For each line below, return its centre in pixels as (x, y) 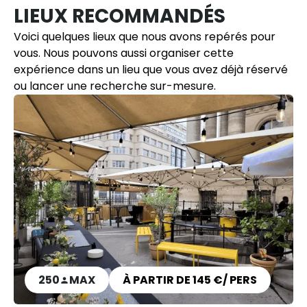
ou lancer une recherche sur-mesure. (115, 86)
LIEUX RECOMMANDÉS (120, 16)
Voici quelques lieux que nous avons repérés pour (145, 37)
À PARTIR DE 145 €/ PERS (190, 280)
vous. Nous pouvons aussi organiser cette (124, 53)
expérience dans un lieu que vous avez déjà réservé (151, 70)
